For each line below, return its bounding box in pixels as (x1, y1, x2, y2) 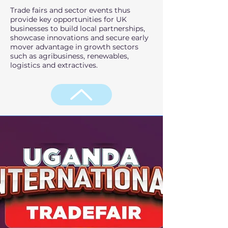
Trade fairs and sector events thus (10, 6, 130, 15)
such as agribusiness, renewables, (10, 51, 129, 61)
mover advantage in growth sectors (10, 42, 138, 51)
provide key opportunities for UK (10, 15, 127, 24)
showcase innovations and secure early (10, 33, 149, 42)
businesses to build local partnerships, (10, 24, 145, 33)
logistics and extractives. (10, 61, 98, 70)
